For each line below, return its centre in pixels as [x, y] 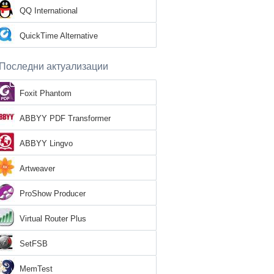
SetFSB [34, 244]
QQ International [49, 11]
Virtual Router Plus [53, 219]
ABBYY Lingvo [46, 143]
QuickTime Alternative [59, 36]
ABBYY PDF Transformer [65, 118]
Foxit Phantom [46, 93]
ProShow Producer [53, 194]
